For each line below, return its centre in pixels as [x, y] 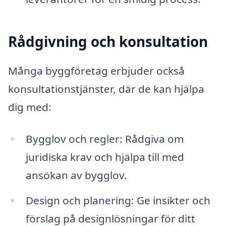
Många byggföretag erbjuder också [96, 70]
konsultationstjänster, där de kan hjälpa [106, 89]
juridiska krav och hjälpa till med [105, 157]
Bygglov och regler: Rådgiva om [104, 139]
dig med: [30, 107]
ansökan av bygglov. [76, 175]
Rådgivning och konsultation [108, 42]
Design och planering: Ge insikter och [118, 201]
